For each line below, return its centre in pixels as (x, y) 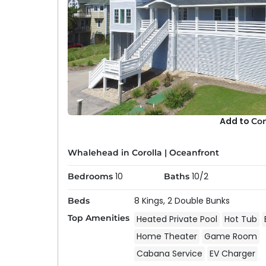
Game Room (230, 236)
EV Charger (232, 254)
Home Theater (167, 236)
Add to (236, 121)
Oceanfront (194, 153)
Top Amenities (98, 218)
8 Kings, (151, 201)
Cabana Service (169, 254)
